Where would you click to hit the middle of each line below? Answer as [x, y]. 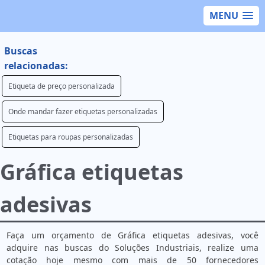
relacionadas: [36, 66]
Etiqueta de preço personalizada [62, 86]
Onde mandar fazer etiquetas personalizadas [83, 112]
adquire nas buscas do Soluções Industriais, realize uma [132, 248]
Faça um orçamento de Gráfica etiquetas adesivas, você [132, 235]
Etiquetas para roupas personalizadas [71, 137]
